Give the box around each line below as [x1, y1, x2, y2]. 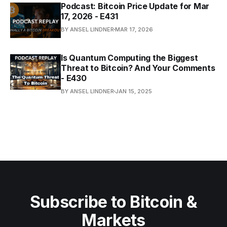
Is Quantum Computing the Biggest [61, 52, 198, 63]
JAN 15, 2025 [115, 87, 152, 95]
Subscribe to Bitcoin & [29, 192, 198, 212]
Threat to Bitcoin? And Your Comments [61, 62, 215, 73]
